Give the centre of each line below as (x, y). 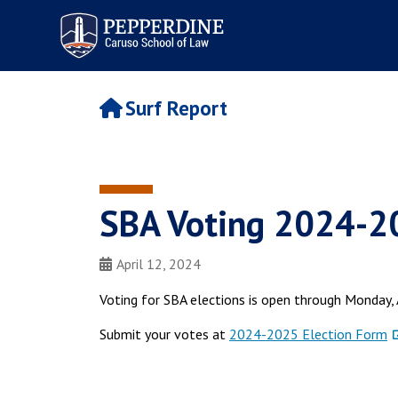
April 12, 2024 (159, 264)
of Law (72, 32)
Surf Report (176, 108)
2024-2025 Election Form (308, 334)
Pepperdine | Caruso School (139, 16)
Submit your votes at (164, 334)
